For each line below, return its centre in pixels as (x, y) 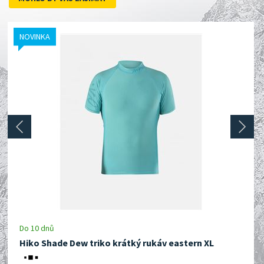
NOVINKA (35, 37)
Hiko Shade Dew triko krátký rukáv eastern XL (117, 243)
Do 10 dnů (37, 228)
